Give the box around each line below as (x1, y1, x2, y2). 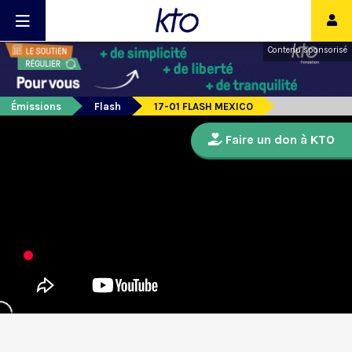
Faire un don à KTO (222, 132, 335, 148)
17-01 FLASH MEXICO (154, 101, 253, 113)
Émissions (11, 101, 61, 113)
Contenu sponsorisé (268, 45, 347, 55)
